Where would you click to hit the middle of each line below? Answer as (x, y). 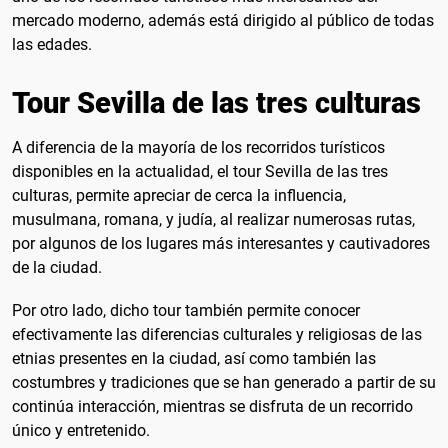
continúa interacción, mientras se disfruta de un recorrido (212, 407)
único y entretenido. (81, 431)
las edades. (52, 45)
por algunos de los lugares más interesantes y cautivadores (221, 244)
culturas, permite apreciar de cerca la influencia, (179, 196)
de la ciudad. (57, 268)
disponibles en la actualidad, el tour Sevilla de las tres (200, 172)
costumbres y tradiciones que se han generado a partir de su (224, 383)
